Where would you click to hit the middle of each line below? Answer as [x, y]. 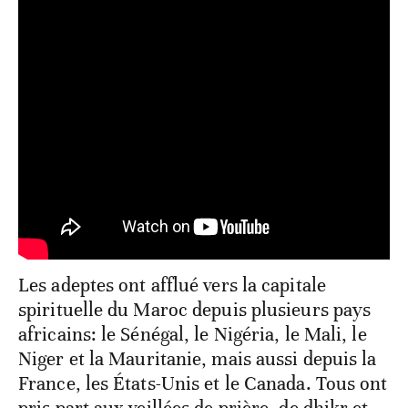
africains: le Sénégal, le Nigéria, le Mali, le [193, 335]
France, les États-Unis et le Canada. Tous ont [203, 384]
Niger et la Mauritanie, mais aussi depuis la [198, 359]
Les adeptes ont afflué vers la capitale [172, 286]
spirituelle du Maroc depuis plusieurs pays [195, 310]
